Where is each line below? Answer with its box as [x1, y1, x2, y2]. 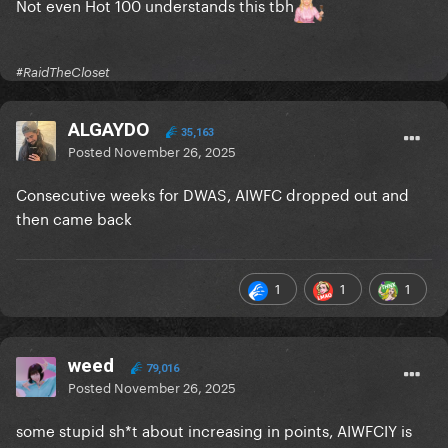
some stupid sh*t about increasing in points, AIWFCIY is [16, 417, 412, 442]
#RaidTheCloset [16, 64, 110, 81]
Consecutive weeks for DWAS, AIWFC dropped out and [16, 181, 409, 206]
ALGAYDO [68, 118, 149, 142]
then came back [16, 205, 136, 230]
